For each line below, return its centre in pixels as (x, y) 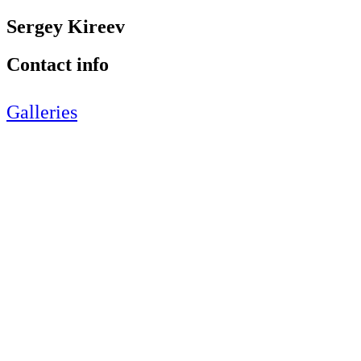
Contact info (58, 64)
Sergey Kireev (66, 26)
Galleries (42, 112)
